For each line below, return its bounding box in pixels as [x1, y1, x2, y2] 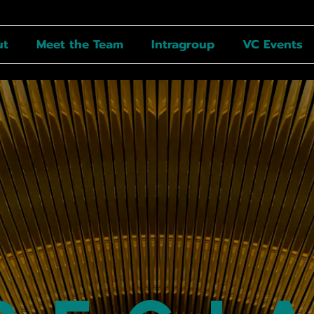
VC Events [243, 35, 303, 53]
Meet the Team [36, 35, 123, 53]
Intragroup [151, 35, 214, 53]
